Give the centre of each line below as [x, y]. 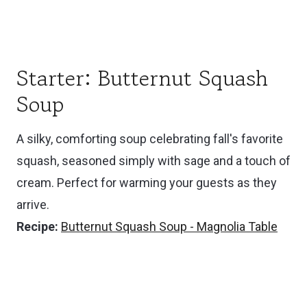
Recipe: [37, 226]
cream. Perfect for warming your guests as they [147, 182]
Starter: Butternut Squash [142, 78]
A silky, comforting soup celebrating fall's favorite [150, 138]
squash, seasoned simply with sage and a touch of [153, 160]
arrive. [33, 204]
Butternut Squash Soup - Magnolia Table [169, 226]
